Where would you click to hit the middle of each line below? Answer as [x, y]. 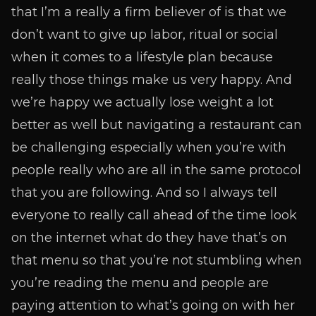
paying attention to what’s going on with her [153, 305]
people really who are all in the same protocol [156, 170]
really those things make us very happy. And [152, 80]
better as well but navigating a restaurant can [157, 125]
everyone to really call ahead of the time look [154, 215]
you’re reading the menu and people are [140, 283]
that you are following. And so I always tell [144, 193]
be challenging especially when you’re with [149, 147]
